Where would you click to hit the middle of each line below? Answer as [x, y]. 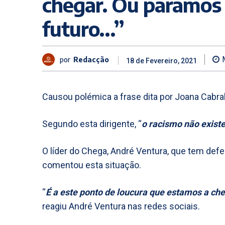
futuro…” [83, 29]
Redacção [91, 59]
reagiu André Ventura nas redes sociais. [121, 206]
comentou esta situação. [92, 165]
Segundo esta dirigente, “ [92, 124]
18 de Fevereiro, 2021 [161, 61]
